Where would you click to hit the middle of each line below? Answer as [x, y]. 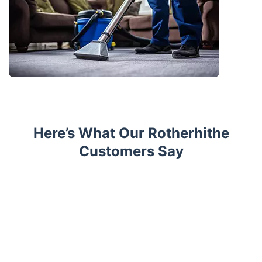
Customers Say [131, 151]
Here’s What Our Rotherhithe [131, 133]
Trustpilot [30, 185]
